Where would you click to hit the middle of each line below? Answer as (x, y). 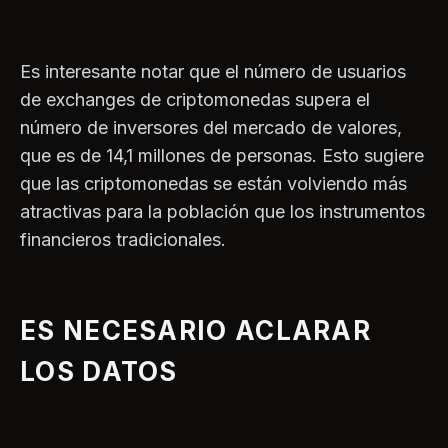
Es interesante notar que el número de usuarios (213, 72)
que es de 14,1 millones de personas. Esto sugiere (222, 156)
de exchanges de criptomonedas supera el (195, 100)
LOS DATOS (99, 372)
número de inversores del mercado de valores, (211, 128)
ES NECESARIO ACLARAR (195, 331)
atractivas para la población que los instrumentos (222, 212)
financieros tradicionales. (123, 240)
